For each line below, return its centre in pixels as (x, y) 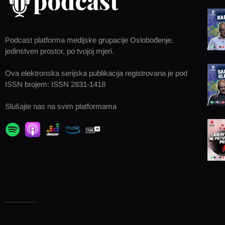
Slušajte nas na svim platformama (61, 106)
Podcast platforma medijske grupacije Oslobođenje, (89, 40)
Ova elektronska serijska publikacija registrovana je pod (96, 73)
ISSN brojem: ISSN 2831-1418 (55, 84)
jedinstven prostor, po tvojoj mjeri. (60, 51)
